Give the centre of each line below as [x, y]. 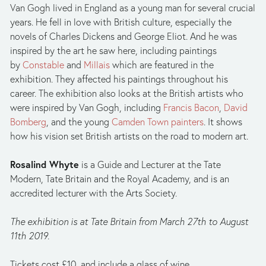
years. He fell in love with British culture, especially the [121, 22]
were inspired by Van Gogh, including [87, 107]
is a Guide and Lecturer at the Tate [150, 164]
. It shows [223, 121]
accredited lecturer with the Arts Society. [94, 193]
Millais [97, 64]
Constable [43, 64]
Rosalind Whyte [45, 164]
